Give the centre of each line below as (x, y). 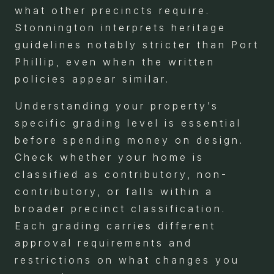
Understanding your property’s (117, 106)
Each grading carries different (115, 225)
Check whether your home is (109, 157)
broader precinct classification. (120, 208)
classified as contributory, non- (121, 174)
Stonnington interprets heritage (120, 27)
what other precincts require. (113, 10)
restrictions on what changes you (127, 260)
